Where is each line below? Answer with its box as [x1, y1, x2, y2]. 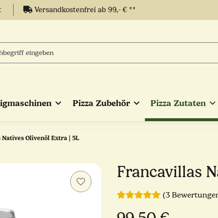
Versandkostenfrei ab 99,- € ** [33, 6, 136, 14]
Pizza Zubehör [72, 98, 130, 109]
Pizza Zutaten [150, 98, 206, 109]
